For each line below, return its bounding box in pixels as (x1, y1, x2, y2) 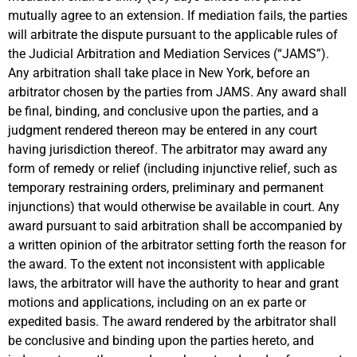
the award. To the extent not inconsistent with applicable (8, 256, 324, 272)
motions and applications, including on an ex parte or (8, 294, 306, 310)
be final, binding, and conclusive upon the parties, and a (8, 103, 319, 119)
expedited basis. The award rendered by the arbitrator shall (8, 313, 336, 329)
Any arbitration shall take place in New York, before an (8, 65, 310, 80)
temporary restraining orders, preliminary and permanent (8, 179, 324, 195)
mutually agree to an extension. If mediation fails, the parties (8, 7, 347, 23)
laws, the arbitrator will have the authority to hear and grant (8, 275, 339, 291)
